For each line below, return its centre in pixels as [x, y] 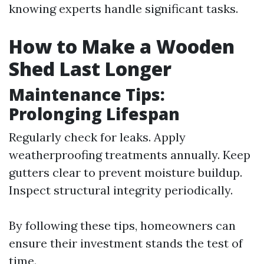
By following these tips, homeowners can [122, 225]
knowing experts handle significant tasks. [123, 9]
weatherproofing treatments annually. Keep [130, 155]
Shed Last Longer [90, 69]
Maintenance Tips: [87, 94]
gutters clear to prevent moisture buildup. [126, 172]
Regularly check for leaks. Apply [97, 137]
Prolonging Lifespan [94, 114]
